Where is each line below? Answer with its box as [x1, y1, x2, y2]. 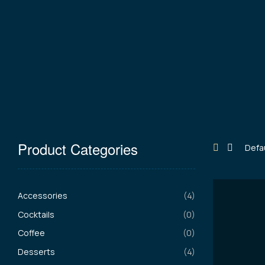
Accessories [18, 190, 67, 201]
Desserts [18, 245, 55, 257]
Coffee [18, 227, 45, 239]
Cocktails [18, 208, 54, 220]
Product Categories [18, 138, 138, 159]
